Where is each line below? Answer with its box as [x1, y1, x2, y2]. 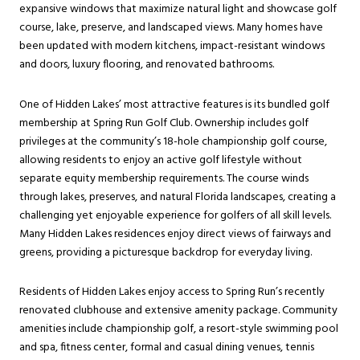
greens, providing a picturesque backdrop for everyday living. [19, 243, 312, 262]
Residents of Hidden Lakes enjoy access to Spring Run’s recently [19, 283, 325, 302]
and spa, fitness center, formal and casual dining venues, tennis [19, 338, 314, 358]
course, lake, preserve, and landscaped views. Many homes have [19, 18, 323, 38]
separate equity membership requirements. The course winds [19, 169, 309, 188]
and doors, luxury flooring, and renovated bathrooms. [19, 55, 274, 75]
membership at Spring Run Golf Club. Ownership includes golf [19, 113, 309, 133]
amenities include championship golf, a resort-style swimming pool [19, 320, 338, 339]
